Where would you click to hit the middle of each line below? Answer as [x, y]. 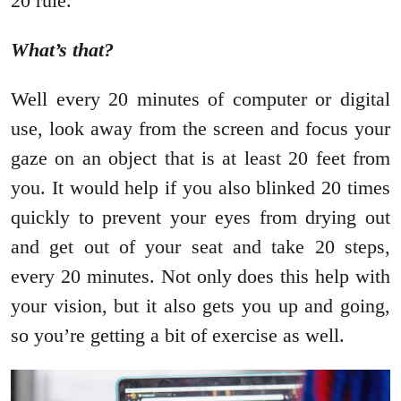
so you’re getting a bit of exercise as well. [178, 335]
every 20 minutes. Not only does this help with [200, 276]
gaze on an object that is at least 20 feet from [200, 158]
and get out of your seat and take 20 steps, [200, 246]
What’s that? [65, 49]
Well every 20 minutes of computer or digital [200, 98]
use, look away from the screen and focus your [200, 128]
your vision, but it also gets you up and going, [200, 305]
